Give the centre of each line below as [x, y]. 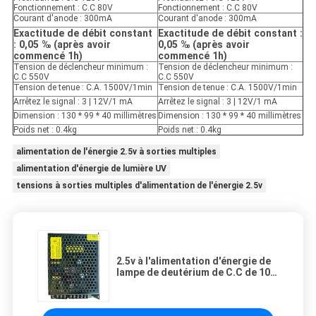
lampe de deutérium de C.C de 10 [193, 273]
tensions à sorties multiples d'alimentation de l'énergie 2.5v [139, 186]
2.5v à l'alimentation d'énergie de [194, 261]
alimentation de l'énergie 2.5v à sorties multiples [116, 152]
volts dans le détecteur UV [179, 284]
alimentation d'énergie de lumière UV [91, 169]
